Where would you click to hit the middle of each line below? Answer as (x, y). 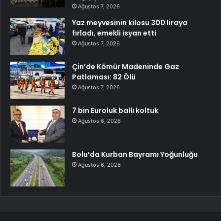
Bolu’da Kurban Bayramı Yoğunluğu (135, 154)
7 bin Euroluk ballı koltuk (115, 110)
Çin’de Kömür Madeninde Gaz (126, 67)
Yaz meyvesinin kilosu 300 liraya (130, 23)
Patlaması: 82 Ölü (104, 77)
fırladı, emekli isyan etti (114, 33)
